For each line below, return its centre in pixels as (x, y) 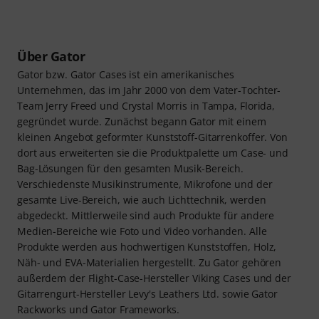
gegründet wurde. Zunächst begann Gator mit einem (142, 122)
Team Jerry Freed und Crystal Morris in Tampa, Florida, (146, 106)
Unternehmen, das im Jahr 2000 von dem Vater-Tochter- (149, 90)
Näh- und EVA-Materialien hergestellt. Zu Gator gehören (150, 263)
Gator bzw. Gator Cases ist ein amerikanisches (126, 75)
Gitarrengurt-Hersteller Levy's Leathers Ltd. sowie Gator (147, 294)
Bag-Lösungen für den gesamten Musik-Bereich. (131, 169)
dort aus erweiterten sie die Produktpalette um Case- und (153, 153)
